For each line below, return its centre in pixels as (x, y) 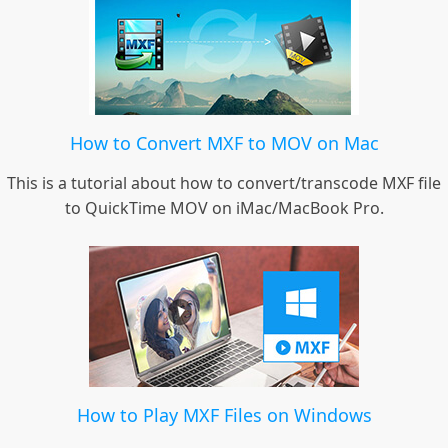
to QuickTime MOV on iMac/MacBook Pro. (224, 208)
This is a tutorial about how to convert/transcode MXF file (224, 183)
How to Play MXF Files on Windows (224, 415)
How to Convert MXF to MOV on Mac (224, 143)
